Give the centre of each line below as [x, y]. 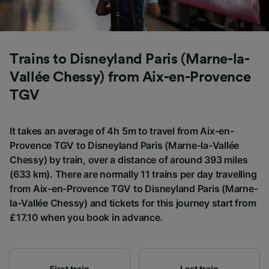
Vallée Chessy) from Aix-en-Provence [130, 77]
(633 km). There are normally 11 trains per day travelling [133, 174]
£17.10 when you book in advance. [86, 217]
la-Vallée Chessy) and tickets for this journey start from [133, 203]
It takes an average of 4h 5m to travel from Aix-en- [122, 131]
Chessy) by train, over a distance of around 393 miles [129, 159]
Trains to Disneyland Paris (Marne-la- [130, 59]
